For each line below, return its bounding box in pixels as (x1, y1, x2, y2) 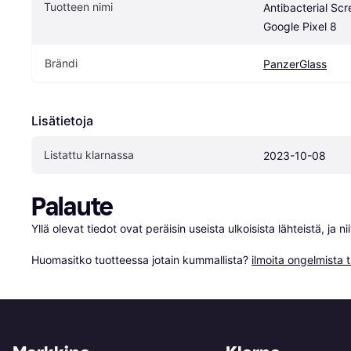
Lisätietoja (31, 113, 93, 129)
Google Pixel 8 (263, 20, 337, 34)
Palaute (31, 192, 114, 223)
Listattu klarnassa (44, 148, 134, 162)
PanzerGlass (263, 57, 327, 71)
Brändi (45, 56, 78, 71)
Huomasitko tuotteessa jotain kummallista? (31, 253, 251, 267)
